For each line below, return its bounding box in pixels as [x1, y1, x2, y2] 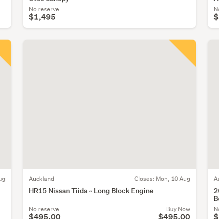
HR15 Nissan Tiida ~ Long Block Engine [29, 186, 154, 196]
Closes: [134, 175, 156, 183]
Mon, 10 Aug [155, 175, 190, 183]
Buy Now [166, 205, 190, 214]
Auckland [29, 175, 55, 183]
